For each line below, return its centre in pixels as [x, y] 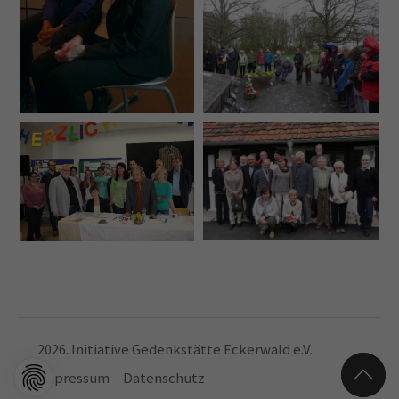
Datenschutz [164, 379]
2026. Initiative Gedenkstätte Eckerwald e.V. [175, 350]
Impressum [74, 379]
